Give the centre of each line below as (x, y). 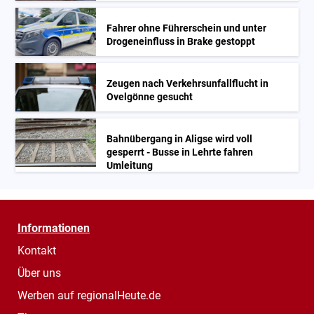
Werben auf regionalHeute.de (89, 295)
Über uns (39, 273)
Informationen (54, 228)
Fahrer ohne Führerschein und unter (187, 28)
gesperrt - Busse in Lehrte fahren (180, 152)
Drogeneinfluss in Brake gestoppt (181, 41)
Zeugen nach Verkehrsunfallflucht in (188, 83)
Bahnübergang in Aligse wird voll (180, 139)
